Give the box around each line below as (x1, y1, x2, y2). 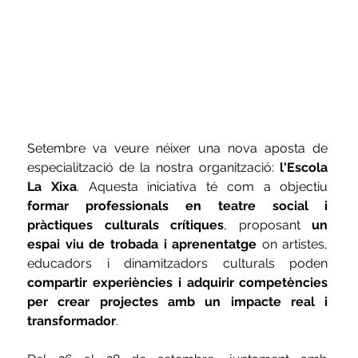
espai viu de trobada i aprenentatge (27, 237, 257, 253)
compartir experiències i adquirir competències (27, 275, 328, 291)
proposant (238, 217, 312, 233)
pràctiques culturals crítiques (27, 217, 225, 233)
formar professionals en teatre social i (27, 198, 328, 214)
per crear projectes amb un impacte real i (27, 294, 328, 310)
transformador (27, 313, 117, 329)
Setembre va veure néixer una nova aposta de (27, 141, 328, 157)
